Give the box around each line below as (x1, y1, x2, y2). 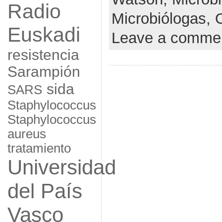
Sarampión (7, 63, 80, 80)
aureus (7, 127, 46, 141)
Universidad (7, 156, 116, 179)
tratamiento (7, 141, 71, 155)
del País (7, 179, 82, 203)
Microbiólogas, (111, 9, 215, 27)
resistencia (7, 47, 79, 63)
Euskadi (7, 23, 80, 46)
